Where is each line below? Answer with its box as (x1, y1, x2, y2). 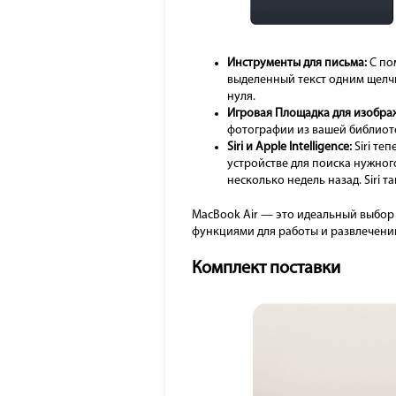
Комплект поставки (192, 260, 340, 278)
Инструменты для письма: (227, 57, 367, 71)
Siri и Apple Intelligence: (227, 141, 354, 155)
